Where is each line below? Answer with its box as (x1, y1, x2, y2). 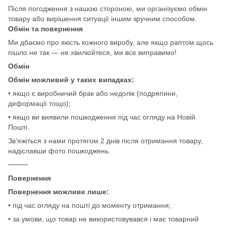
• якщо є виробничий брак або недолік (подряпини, (8, 89, 178, 97)
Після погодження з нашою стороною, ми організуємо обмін (8, 5, 207, 13)
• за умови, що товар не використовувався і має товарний (8, 215, 199, 223)
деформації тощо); (8, 99, 71, 107)
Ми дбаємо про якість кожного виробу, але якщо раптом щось (8, 38, 213, 46)
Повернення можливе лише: (8, 188, 109, 196)
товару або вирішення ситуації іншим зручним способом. (8, 15, 197, 23)
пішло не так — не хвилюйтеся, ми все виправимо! (8, 48, 177, 56)
